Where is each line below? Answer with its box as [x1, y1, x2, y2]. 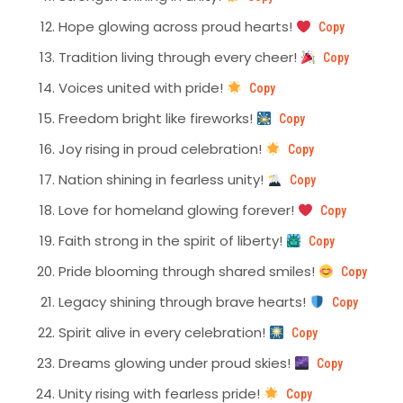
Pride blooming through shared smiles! [58, 262, 318, 282]
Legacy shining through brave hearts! [58, 292, 309, 312]
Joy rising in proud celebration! [58, 139, 265, 159]
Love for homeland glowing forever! [58, 201, 298, 220]
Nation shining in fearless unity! [58, 170, 267, 190]
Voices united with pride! [58, 78, 227, 98]
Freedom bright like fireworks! [58, 109, 256, 129]
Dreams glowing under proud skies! [58, 354, 294, 373]
